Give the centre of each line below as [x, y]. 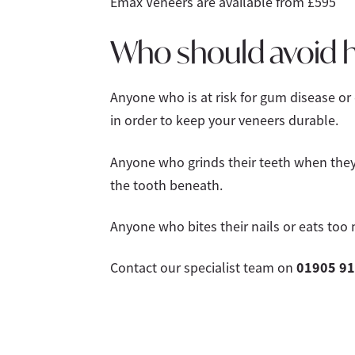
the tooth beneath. [166, 185]
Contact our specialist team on [203, 268]
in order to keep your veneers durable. [224, 121]
